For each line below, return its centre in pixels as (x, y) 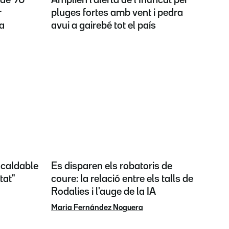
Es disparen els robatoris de (112, 166)
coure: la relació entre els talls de (122, 179)
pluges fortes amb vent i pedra (117, 13)
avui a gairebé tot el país (104, 25)
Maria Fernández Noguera (97, 208)
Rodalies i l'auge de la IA (104, 191)
